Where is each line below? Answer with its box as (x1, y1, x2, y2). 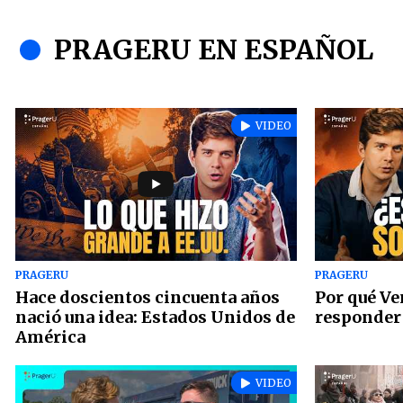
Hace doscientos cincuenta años (15, 287, 280, 309)
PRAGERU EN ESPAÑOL (54, 32, 373, 67)
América (15, 327, 85, 348)
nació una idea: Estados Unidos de (15, 307, 295, 328)
